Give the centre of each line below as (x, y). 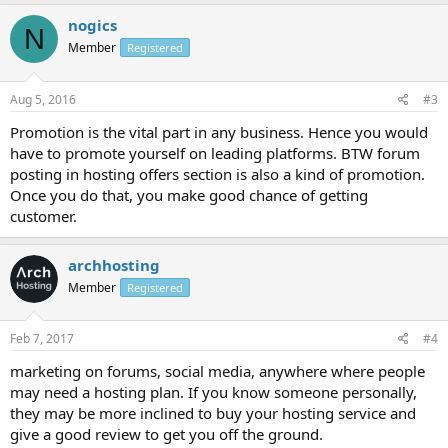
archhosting (114, 264)
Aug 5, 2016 (43, 99)
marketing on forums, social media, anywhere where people (217, 371)
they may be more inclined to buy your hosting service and (213, 413)
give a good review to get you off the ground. (166, 434)
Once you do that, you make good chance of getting (189, 194)
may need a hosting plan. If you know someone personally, (213, 392)
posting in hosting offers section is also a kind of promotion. (217, 173)
